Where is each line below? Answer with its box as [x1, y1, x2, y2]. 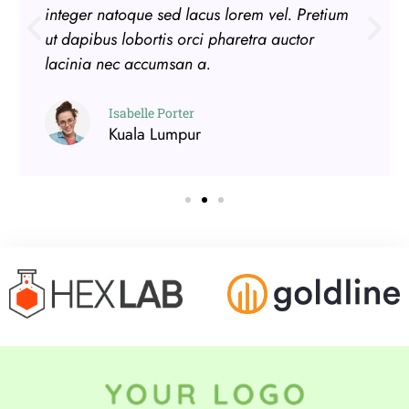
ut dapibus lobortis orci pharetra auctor [44, 27, 314, 52]
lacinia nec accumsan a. [44, 52, 211, 77]
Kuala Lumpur [108, 122, 201, 147]
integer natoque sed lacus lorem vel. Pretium [44, 3, 349, 27]
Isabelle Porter [108, 104, 194, 122]
